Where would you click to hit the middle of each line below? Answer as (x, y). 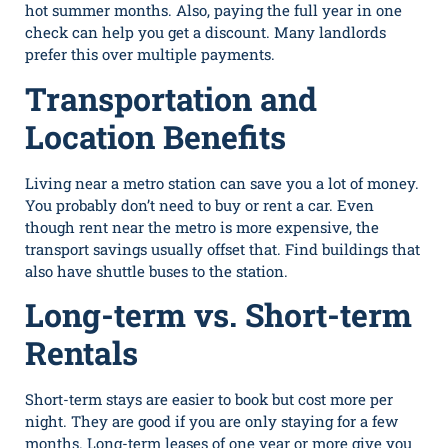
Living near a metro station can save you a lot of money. (222, 182)
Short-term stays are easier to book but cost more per (209, 399)
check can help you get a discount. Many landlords (205, 32)
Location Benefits (155, 136)
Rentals (81, 353)
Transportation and (171, 98)
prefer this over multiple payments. (150, 54)
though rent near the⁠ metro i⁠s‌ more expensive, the (202, 226)
